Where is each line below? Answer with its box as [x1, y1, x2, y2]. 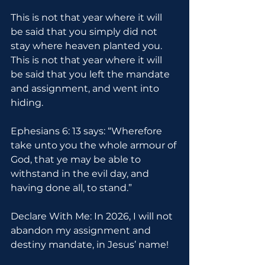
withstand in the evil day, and [11, 168, 151, 179]
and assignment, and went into [11, 83, 161, 94]
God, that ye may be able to [11, 154, 143, 165]
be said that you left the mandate [11, 69, 172, 80]
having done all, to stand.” [11, 182, 132, 193]
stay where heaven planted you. [11, 40, 164, 51]
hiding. [11, 97, 43, 108]
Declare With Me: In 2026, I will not [11, 211, 175, 222]
